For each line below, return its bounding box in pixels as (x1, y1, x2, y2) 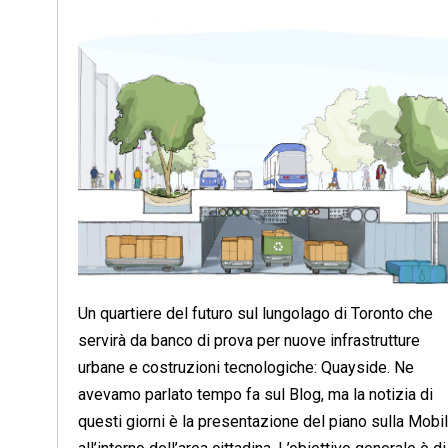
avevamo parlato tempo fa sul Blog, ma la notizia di (78, 385, 433, 405)
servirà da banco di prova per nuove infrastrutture (78, 331, 420, 351)
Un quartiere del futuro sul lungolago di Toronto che (78, 304, 433, 324)
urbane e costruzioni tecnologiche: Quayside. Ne (78, 358, 414, 378)
